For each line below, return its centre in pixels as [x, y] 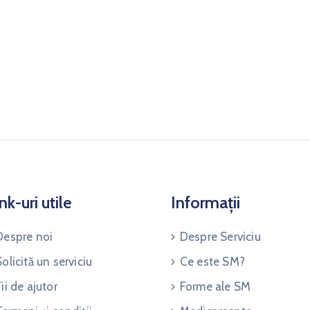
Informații [205, 202]
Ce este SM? [212, 262]
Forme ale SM [215, 286]
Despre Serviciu [220, 237]
